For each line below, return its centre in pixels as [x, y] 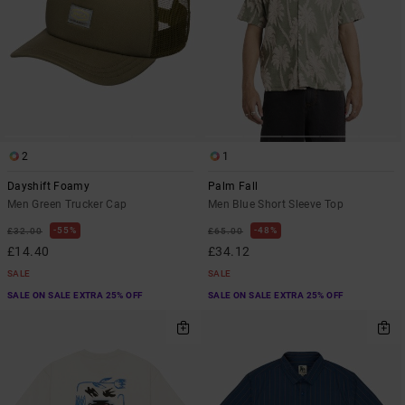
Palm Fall [233, 186]
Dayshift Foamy [49, 186]
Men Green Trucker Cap [67, 204]
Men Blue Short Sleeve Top [276, 204]
